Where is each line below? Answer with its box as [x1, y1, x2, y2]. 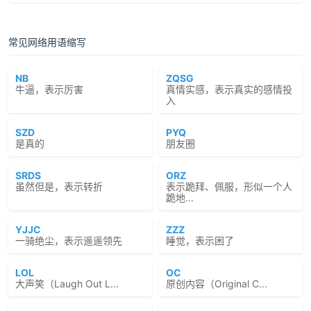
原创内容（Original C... [166, 278, 267, 289]
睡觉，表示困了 [166, 235, 234, 246]
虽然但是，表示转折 [15, 180, 103, 192]
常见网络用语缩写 [8, 36, 86, 48]
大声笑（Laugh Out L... [15, 278, 119, 289]
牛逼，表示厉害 [15, 83, 83, 95]
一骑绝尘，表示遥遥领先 [15, 235, 122, 246]
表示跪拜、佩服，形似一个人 [166, 180, 292, 192]
